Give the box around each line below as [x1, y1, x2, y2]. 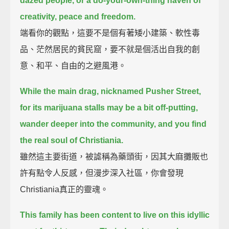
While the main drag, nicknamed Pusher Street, [20, 86, 201, 96]
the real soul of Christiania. [20, 135, 124, 145]
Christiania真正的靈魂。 [20, 185, 109, 194]
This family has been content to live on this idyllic [20, 210, 210, 219]
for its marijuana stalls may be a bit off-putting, [20, 103, 198, 112]
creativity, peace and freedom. [20, 12, 136, 21]
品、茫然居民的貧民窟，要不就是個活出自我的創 [20, 44, 200, 54]
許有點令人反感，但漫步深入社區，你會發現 [20, 168, 184, 177]
